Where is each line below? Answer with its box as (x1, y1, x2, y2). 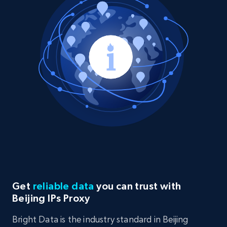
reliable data (32, 180, 94, 192)
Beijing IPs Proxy (12, 193, 90, 204)
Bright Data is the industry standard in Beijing (12, 214, 188, 225)
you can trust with (94, 180, 181, 192)
